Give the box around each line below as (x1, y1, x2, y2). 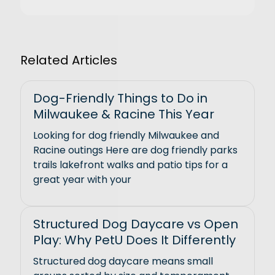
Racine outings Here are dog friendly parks (33, 143, 238, 158)
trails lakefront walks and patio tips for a (33, 158, 228, 172)
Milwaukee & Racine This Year (33, 106, 215, 123)
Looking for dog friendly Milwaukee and (33, 128, 220, 143)
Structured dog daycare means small (33, 254, 214, 269)
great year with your (33, 172, 132, 187)
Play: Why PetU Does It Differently (33, 231, 236, 249)
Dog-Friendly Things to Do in (33, 90, 208, 107)
